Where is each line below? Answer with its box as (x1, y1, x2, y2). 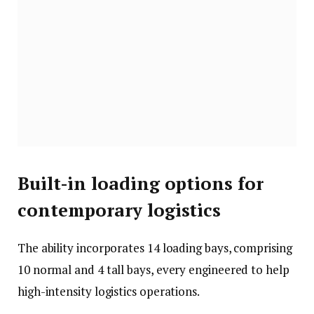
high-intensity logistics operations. (18, 283, 200, 300)
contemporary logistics (18, 198, 221, 221)
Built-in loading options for (18, 172, 264, 195)
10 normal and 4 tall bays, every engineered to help (18, 261, 289, 278)
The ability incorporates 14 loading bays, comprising (18, 240, 292, 257)
